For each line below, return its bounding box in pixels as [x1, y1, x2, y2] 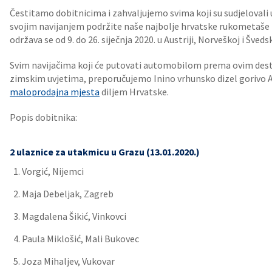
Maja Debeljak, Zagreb [22, 188, 114, 200]
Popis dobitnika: [10, 111, 77, 123]
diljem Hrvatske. [100, 86, 169, 98]
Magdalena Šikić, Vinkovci [22, 210, 126, 222]
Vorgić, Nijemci [22, 165, 84, 177]
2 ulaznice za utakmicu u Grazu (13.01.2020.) [10, 146, 200, 158]
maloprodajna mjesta [10, 86, 100, 98]
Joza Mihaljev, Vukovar [22, 255, 115, 267]
